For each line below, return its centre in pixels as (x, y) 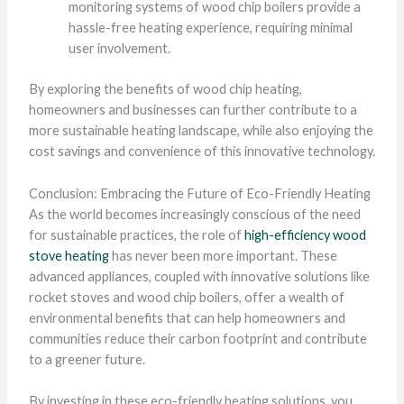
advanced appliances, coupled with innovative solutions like (199, 276)
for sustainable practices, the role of (136, 234)
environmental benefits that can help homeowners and (187, 317)
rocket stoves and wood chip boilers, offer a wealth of (186, 297)
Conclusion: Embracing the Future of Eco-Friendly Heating (199, 193)
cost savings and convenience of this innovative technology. (202, 151)
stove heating (69, 255)
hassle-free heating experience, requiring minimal (210, 28)
